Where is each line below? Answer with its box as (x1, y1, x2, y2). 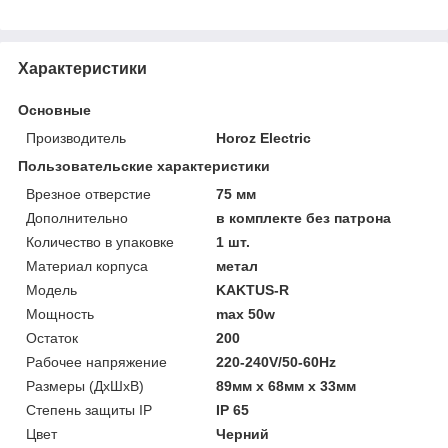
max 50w (216, 305, 276, 322)
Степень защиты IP (26, 401, 152, 418)
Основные (18, 101, 91, 118)
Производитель (26, 129, 126, 146)
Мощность (26, 305, 94, 322)
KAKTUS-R (216, 281, 290, 298)
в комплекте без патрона (216, 209, 392, 226)
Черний (216, 425, 270, 442)
